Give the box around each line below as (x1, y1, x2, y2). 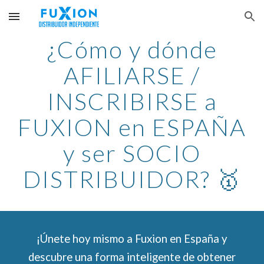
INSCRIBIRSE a (47, 87, 217, 115)
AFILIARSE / (64, 61, 200, 90)
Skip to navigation (181, 16, 255, 27)
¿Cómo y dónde (47, 35, 217, 64)
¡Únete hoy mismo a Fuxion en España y (37, 232, 227, 245)
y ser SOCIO (63, 139, 201, 167)
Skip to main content (9, 16, 93, 27)
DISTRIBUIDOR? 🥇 (23, 165, 241, 193)
